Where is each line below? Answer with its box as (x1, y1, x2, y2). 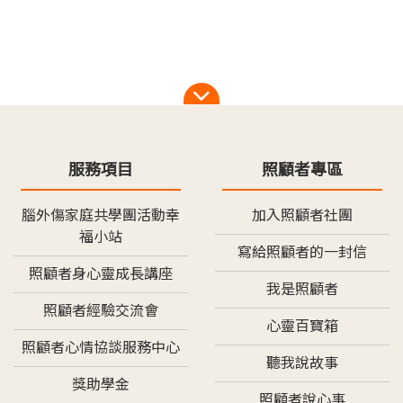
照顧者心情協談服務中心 (22, 340, 180, 355)
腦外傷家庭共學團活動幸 (22, 208, 180, 223)
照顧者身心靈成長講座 (29, 266, 173, 282)
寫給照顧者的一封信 (237, 245, 367, 260)
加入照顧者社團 (252, 208, 353, 223)
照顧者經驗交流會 (43, 303, 158, 318)
